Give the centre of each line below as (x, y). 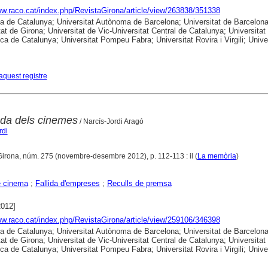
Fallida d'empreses (67, 183)
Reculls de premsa (139, 183)
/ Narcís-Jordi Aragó (110, 121)
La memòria (217, 156)
